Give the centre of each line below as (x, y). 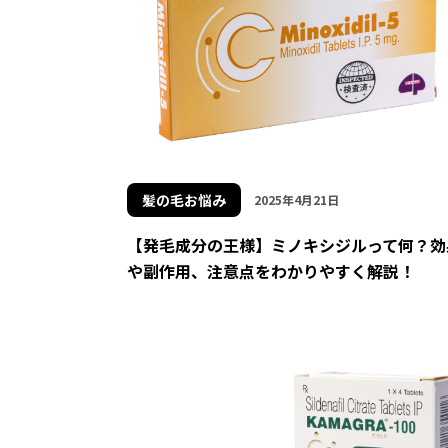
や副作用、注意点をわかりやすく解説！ (271, 270)
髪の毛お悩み (184, 199)
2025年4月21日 (296, 199)
